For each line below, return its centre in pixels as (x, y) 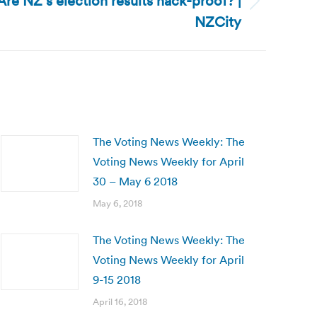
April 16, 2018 (120, 302)
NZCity (218, 22)
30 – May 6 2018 (135, 181)
